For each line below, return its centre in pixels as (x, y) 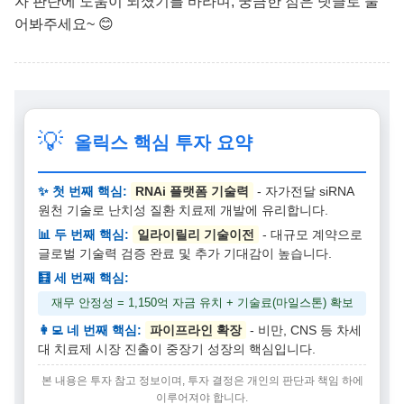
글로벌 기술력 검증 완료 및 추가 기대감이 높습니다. (185, 253)
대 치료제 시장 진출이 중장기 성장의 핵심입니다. (177, 349)
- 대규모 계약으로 (311, 234)
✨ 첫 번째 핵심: (83, 191)
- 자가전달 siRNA (303, 191)
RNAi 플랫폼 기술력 (192, 191)
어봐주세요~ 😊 (64, 23)
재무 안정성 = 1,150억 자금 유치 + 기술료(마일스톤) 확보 (202, 303)
